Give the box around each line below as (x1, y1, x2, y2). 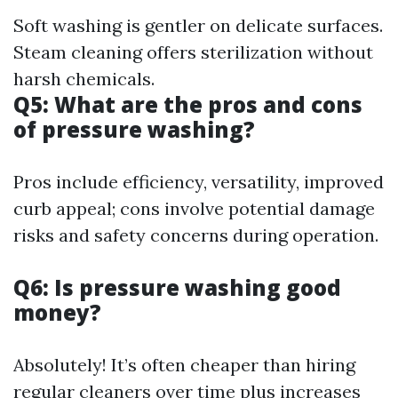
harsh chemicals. (13, 68, 155, 90)
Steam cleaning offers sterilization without (13, 41, 373, 63)
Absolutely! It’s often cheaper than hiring (13, 354, 355, 376)
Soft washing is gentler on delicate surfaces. (13, 14, 383, 36)
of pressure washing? (13, 115, 255, 144)
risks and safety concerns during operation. (13, 224, 378, 246)
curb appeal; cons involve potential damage (13, 197, 375, 219)
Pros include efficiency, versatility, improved (13, 171, 384, 193)
